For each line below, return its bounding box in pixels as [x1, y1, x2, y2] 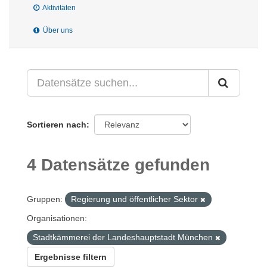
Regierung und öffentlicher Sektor [71, 194, 200, 204]
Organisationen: [27, 213, 87, 223]
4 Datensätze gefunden [27, 156, 210, 174]
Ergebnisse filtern [35, 252, 107, 262]
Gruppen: [27, 194, 63, 204]
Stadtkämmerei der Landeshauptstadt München [33, 232, 215, 242]
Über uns [41, 26, 73, 35]
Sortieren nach [27, 120, 86, 129]
